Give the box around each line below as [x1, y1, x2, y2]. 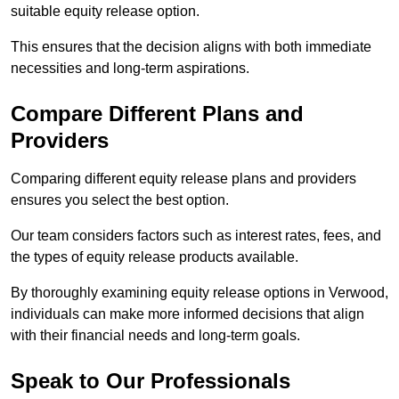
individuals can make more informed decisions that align [11, 306, 364, 322]
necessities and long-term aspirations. [11, 61, 249, 77]
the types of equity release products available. [11, 249, 298, 265]
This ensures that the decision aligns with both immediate [11, 39, 371, 55]
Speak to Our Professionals [11, 369, 290, 394]
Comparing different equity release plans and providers [11, 171, 356, 187]
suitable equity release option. [11, 4, 199, 20]
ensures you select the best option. [11, 192, 229, 208]
